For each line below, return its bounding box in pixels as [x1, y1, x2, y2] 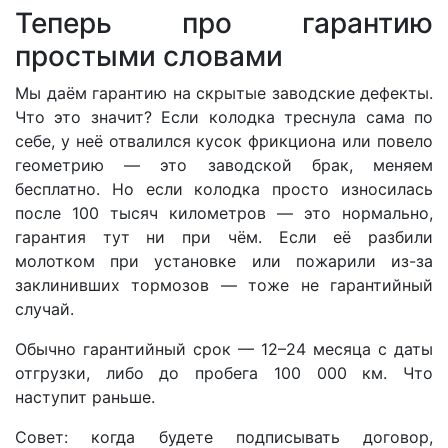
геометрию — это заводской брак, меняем [15, 154, 433, 175]
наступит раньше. [15, 386, 155, 407]
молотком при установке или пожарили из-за [15, 250, 433, 271]
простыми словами [15, 38, 283, 73]
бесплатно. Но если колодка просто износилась [15, 178, 433, 199]
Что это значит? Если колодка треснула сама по [15, 106, 433, 127]
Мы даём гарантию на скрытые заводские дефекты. [15, 82, 433, 103]
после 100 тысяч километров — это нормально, [15, 202, 433, 223]
